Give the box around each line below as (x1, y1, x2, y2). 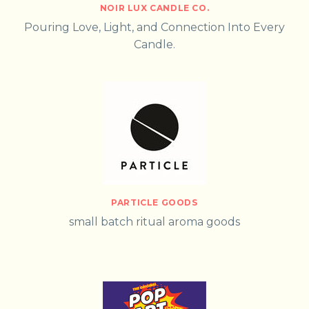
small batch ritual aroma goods (69, 215, 240, 229)
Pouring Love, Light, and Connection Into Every (24, 21, 285, 34)
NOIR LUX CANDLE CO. (99, 3, 210, 14)
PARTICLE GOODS (111, 197, 198, 208)
